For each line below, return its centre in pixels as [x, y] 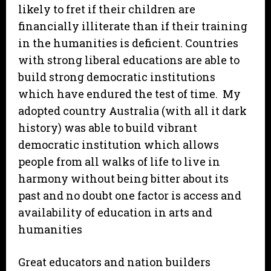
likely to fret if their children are [107, 9]
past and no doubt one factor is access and [130, 196]
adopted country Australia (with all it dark [132, 111]
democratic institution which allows [119, 145]
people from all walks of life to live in [119, 162]
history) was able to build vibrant [108, 128]
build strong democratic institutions [117, 77]
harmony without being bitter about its [123, 179]
